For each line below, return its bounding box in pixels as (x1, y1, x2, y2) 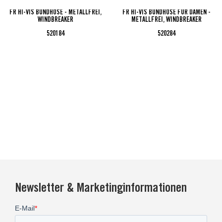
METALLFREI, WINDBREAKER (131, 16, 202, 24)
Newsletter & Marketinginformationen (15, 182, 187, 195)
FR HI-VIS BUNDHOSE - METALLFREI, (9, 9, 102, 16)
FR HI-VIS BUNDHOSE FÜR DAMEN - (122, 9, 211, 16)
